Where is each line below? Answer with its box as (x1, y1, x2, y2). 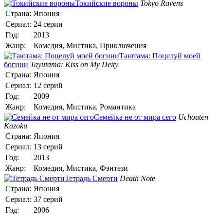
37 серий (34, 195, 63, 203)
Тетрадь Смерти (65, 174, 118, 182)
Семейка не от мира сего (94, 112, 176, 121)
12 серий (34, 81, 63, 90)
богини (4, 60, 28, 69)
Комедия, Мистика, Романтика (34, 102, 136, 111)
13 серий (34, 142, 63, 151)
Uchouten (178, 112, 208, 121)
